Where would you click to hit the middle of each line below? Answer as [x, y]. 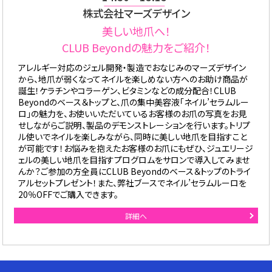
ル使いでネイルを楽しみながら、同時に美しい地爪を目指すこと [132, 137]
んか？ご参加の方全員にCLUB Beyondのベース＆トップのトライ [134, 172]
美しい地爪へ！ [136, 31]
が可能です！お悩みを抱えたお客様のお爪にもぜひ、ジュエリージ [135, 148]
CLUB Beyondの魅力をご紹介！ [136, 48]
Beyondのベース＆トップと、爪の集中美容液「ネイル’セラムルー [133, 102]
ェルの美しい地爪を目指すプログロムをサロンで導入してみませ [134, 160]
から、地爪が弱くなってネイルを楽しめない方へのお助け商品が [133, 79]
